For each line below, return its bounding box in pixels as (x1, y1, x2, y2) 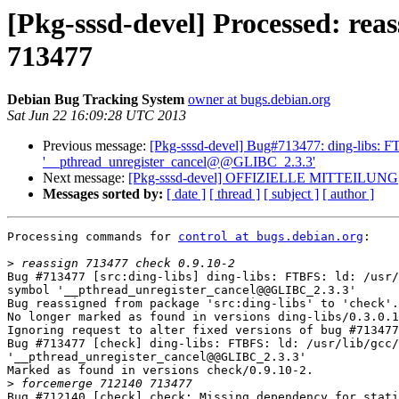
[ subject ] (264, 186, 319, 202)
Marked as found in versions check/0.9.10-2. (7, 363, 313, 378)
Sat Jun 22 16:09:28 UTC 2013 (7, 108, 186, 124)
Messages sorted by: (43, 186, 163, 202)
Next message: (43, 170, 128, 186)
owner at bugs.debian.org (188, 92, 330, 108)
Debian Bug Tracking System (7, 92, 184, 108)
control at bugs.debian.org (178, 230, 363, 244)
